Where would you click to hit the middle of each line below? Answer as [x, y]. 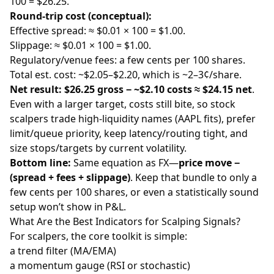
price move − [209, 163]
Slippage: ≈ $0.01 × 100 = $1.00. [80, 46]
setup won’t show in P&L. [68, 207]
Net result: [36, 90]
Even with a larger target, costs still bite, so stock [123, 104]
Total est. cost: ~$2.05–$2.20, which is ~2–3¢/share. [126, 75]
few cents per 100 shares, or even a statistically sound [134, 192]
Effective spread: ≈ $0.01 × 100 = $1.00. [98, 31]
